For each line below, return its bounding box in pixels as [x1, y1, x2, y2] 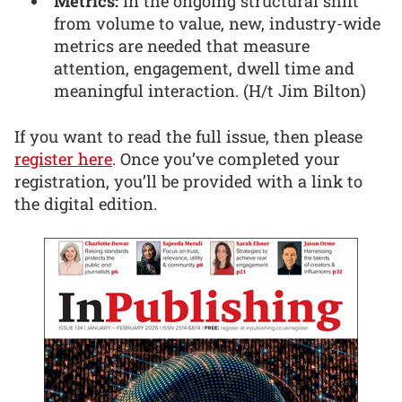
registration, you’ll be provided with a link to [14, 170, 363, 192]
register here [14, 147, 112, 170]
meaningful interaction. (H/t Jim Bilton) [54, 80, 367, 102]
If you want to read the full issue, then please [14, 125, 363, 147]
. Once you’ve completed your [112, 147, 340, 170]
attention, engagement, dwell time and [54, 57, 355, 80]
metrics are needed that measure [54, 35, 310, 57]
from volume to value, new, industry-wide [54, 13, 381, 35]
